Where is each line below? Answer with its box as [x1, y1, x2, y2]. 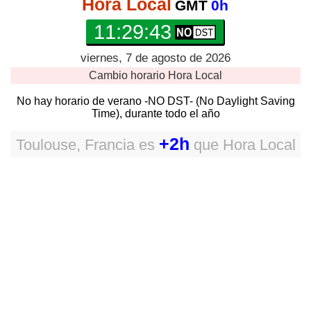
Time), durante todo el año [91, 108, 220, 119]
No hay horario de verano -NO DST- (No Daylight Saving [16, 95, 295, 107]
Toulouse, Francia [15, 136, 135, 153]
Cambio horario [89, 69, 168, 81]
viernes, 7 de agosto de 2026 [81, 51, 230, 65]
